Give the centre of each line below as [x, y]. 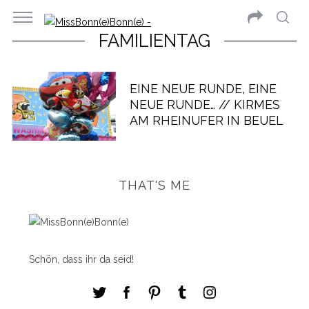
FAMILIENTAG [154, 41]
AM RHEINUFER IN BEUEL [206, 120]
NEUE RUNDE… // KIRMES [205, 104]
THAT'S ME [154, 185]
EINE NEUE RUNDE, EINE [203, 89]
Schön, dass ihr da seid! [81, 259]
